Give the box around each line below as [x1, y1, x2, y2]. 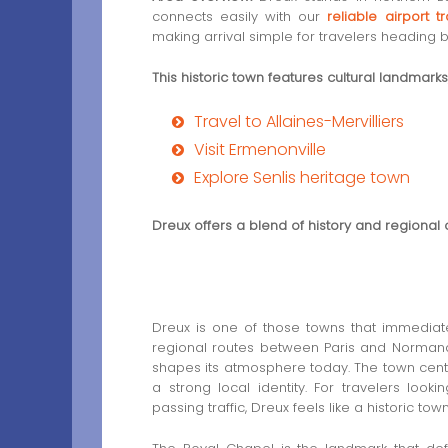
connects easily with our [152, 6, 328, 26]
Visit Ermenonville [194, 138, 326, 162]
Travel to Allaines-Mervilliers [194, 110, 404, 134]
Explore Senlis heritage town [194, 166, 410, 190]
